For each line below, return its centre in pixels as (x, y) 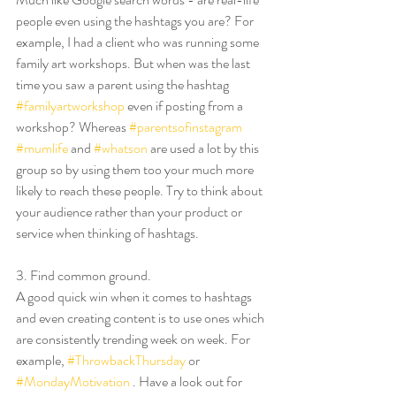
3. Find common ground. (84, 275)
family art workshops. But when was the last (134, 63)
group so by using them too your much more (136, 169)
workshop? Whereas (72, 127)
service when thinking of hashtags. (109, 233)
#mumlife (42, 148)
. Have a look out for (187, 381)
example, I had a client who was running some (139, 42)
